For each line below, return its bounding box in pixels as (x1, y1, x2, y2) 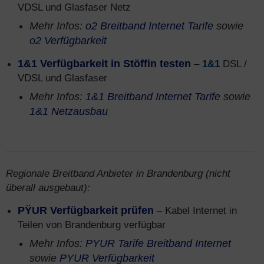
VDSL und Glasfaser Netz (18, 1, 131, 13)
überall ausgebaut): (6, 181, 90, 193)
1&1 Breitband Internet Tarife (85, 91, 220, 103)
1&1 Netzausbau (29, 105, 108, 117)
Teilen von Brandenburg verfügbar (18, 219, 166, 230)
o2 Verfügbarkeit (29, 35, 107, 47)
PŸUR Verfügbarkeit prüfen (18, 204, 154, 216)
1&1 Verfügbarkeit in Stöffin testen (18, 58, 191, 70)
